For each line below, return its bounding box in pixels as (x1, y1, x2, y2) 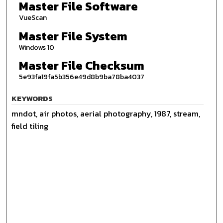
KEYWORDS (11, 93, 53, 105)
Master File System (18, 27, 127, 45)
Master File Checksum (18, 57, 144, 75)
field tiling (11, 120, 49, 132)
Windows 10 (18, 42, 54, 53)
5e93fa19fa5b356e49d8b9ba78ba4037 (18, 72, 144, 83)
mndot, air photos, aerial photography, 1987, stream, (11, 108, 201, 120)
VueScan (18, 12, 47, 23)
